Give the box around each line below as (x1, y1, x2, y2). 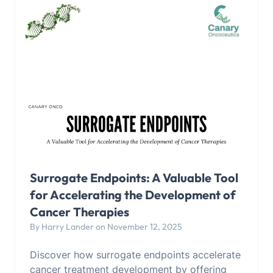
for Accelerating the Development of (30, 187, 236, 203)
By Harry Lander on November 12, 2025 (30, 221, 182, 233)
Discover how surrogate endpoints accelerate (30, 249, 241, 261)
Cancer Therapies (30, 204, 129, 220)
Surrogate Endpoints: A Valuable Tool (30, 170, 238, 186)
